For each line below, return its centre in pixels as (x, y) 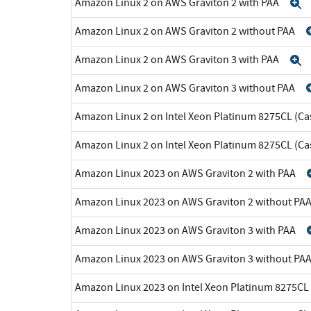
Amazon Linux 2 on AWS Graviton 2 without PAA (186, 31)
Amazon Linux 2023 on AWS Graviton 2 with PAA (186, 173)
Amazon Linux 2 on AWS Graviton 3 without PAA (186, 88)
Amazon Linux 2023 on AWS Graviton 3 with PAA (186, 230)
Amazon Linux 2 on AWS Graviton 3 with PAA (178, 59)
